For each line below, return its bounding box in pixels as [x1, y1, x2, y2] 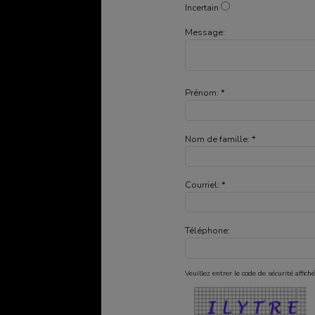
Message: [185, 26, 226, 39]
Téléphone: [185, 224, 231, 237]
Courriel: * [185, 178, 226, 191]
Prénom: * [185, 86, 226, 100]
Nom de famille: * [185, 132, 257, 146]
